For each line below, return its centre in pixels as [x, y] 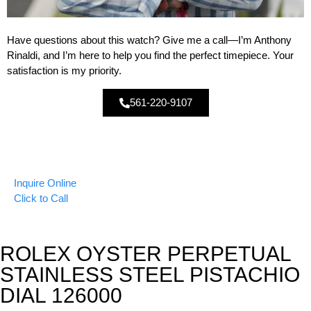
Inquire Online [45, 183]
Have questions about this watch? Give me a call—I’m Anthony [149, 40]
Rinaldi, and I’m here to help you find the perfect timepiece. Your [150, 55]
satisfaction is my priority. [64, 70]
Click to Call [41, 199]
